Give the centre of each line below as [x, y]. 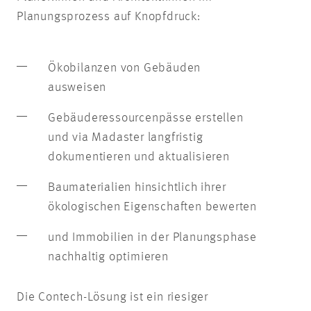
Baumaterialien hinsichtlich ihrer [137, 187]
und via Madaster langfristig [126, 137]
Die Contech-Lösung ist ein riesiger [113, 297]
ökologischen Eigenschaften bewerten [152, 207]
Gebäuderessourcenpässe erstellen [146, 118]
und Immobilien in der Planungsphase [152, 237]
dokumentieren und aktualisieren [139, 157]
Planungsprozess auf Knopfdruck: [109, 16]
